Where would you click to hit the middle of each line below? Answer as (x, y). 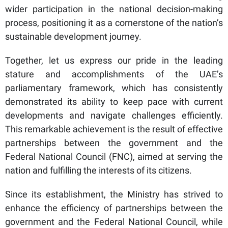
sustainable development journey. (73, 36)
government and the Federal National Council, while (114, 221)
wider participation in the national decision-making (114, 9)
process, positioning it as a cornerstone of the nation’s (114, 22)
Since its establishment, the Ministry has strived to (114, 194)
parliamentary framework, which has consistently (114, 88)
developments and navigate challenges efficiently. (114, 115)
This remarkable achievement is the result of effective (114, 129)
